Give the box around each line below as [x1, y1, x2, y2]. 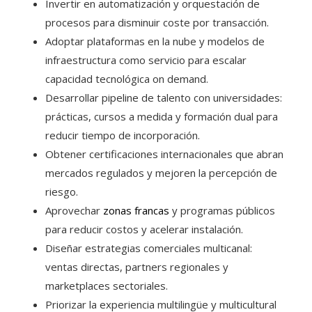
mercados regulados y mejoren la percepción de [45, 165, 277, 180]
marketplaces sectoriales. [45, 278, 168, 292]
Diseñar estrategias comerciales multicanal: [45, 240, 252, 255]
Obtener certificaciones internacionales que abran [45, 146, 283, 161]
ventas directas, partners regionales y [45, 259, 228, 274]
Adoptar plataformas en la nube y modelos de [45, 33, 265, 48]
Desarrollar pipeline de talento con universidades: [45, 90, 282, 104]
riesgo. [45, 184, 78, 198]
